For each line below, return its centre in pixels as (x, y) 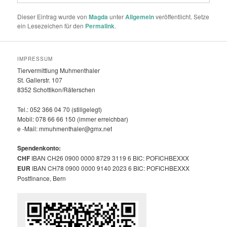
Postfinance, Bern (42, 178)
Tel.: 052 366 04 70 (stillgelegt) (60, 109)
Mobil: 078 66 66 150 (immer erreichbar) (73, 119)
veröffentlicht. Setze (182, 16)
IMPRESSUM (35, 59)
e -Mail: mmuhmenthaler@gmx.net (65, 128)
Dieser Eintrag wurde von (53, 16)
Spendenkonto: (39, 148)
